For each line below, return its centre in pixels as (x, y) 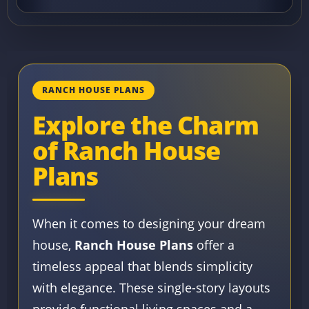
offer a (214, 245)
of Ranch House (127, 150)
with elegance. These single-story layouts (151, 287)
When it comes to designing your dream (149, 223)
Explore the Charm (146, 125)
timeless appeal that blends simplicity (142, 266)
